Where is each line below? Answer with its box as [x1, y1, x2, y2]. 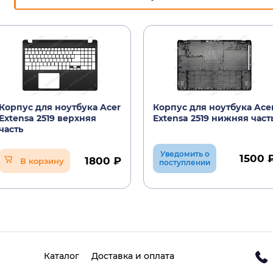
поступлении [159, 158, 210, 167]
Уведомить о [160, 149, 210, 158]
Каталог [44, 250, 80, 261]
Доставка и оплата [91, 250, 175, 261]
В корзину [20, 156, 64, 166]
